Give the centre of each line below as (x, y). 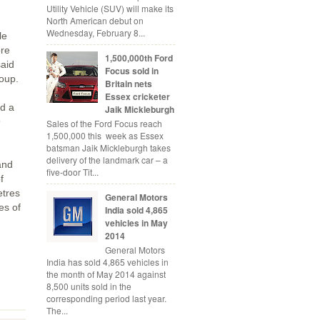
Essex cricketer (137, 96)
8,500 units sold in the (89, 286)
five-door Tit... (72, 171)
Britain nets (128, 83)
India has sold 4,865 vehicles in (107, 262)
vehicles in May (136, 222)
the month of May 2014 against (106, 274)
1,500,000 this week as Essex (105, 135)
